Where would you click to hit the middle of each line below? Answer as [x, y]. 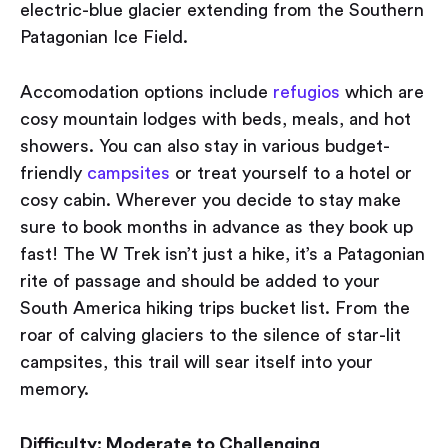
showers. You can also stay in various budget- [205, 146]
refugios [306, 92]
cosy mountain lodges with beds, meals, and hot [215, 119]
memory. [54, 389]
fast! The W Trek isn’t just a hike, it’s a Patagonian [222, 254]
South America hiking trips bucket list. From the [215, 308]
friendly [53, 173]
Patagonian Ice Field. [104, 37]
